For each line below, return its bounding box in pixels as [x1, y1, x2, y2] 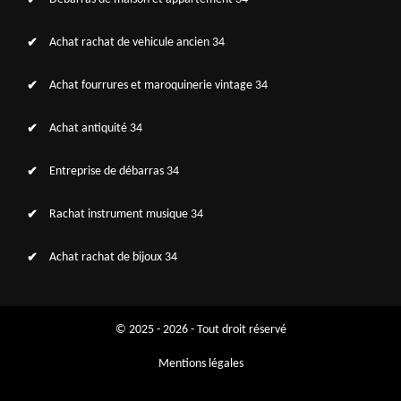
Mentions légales [158, 357, 243, 371]
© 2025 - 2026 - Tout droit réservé [115, 323, 286, 337]
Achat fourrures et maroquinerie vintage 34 [49, 79, 268, 92]
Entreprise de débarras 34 [49, 165, 179, 178]
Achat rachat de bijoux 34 [49, 251, 177, 264]
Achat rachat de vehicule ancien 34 [49, 36, 225, 49]
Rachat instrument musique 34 [49, 208, 203, 221]
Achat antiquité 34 [49, 122, 142, 135]
